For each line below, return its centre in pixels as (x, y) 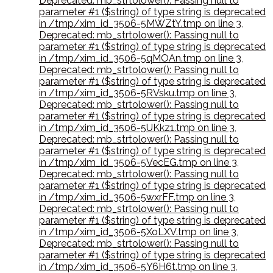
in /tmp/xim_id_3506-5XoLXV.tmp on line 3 (138, 232)
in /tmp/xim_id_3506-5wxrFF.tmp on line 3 (136, 197)
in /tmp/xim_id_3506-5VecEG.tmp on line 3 (138, 163)
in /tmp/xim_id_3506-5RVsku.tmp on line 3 (137, 93)
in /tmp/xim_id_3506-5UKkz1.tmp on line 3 (137, 128)
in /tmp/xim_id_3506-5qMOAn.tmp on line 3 (140, 58)
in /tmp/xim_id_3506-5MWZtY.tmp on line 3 (140, 24)
